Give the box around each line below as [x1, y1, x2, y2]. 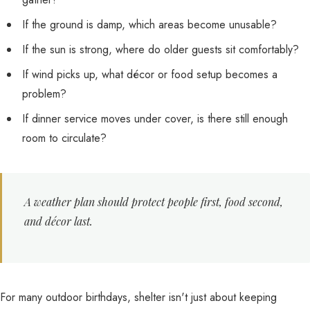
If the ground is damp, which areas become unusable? [22, 17, 277, 33]
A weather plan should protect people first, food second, [24, 194, 283, 209]
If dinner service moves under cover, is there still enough [22, 111, 288, 127]
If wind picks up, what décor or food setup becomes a [22, 66, 277, 82]
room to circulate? [22, 130, 107, 146]
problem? [22, 86, 66, 102]
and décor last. [24, 214, 93, 228]
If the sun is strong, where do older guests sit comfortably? [22, 42, 299, 57]
